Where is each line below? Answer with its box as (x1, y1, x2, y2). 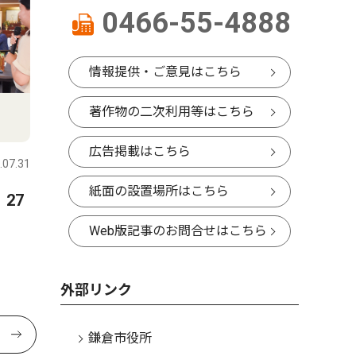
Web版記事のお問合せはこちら (89, 223, 267, 238)
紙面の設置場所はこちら (89, 184, 229, 199)
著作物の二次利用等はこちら (89, 104, 254, 119)
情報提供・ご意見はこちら (89, 64, 242, 79)
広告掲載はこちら (89, 144, 191, 159)
